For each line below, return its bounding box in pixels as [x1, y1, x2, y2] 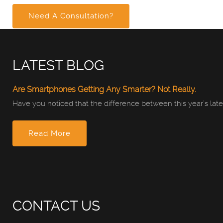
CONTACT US [12, 198, 100, 214]
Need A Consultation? [28, 11, 113, 20]
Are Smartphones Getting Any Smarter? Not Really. [12, 85, 196, 94]
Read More [28, 129, 71, 138]
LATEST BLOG [12, 57, 104, 74]
